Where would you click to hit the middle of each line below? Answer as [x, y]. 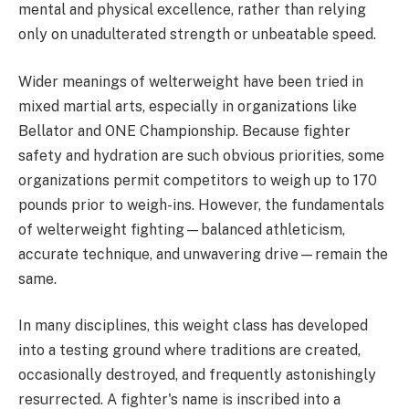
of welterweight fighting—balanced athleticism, [182, 229]
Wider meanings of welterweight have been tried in [191, 81]
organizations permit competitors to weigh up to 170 [198, 180]
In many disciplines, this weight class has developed [193, 326]
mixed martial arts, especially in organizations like [188, 106]
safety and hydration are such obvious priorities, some [201, 155]
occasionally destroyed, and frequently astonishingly [197, 375]
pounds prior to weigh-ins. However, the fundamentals [201, 204]
